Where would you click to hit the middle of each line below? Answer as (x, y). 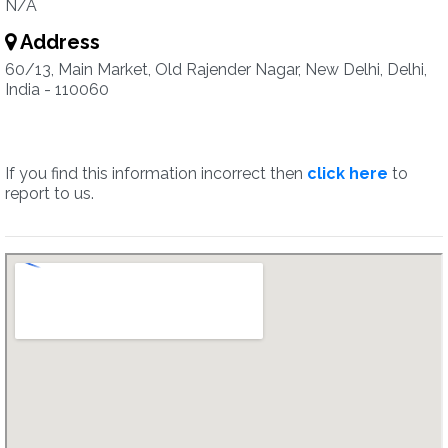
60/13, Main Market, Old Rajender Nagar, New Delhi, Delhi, (216, 69)
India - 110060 (57, 89)
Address (58, 42)
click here (347, 173)
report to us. (49, 193)
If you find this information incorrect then (156, 173)
